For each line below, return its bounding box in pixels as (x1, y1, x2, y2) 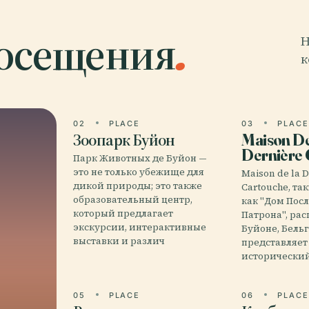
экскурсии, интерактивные (72, 221, 206, 234)
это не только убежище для (72, 166, 204, 179)
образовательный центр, (72, 193, 192, 206)
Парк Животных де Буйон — (72, 152, 207, 165)
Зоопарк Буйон (72, 130, 175, 150)
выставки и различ (72, 235, 165, 248)
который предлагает (72, 207, 173, 220)
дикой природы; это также (72, 179, 202, 192)
